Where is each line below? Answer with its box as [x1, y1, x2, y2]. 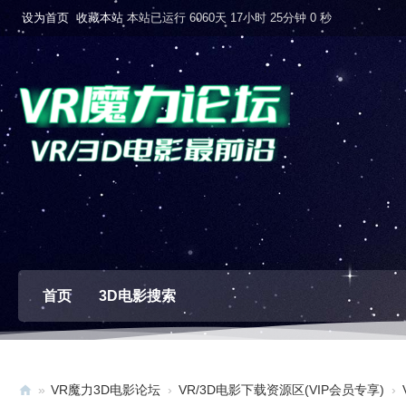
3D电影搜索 [99, 288, 176, 304]
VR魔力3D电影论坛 [51, 382, 160, 397]
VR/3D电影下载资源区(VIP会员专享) [179, 382, 384, 397]
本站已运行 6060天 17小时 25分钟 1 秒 [127, 11, 332, 24]
